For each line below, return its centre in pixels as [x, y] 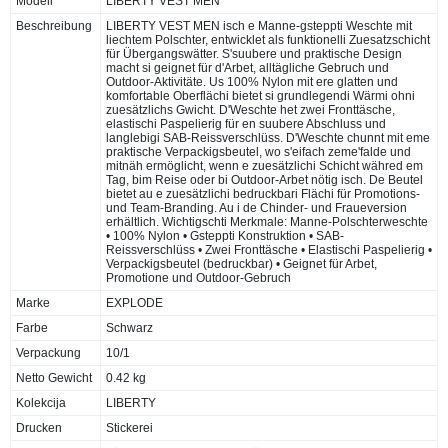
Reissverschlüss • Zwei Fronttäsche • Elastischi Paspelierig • [269, 249]
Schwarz [129, 327]
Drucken [39, 427]
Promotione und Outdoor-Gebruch [198, 277]
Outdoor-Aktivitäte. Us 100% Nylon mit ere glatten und [252, 81]
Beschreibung [54, 25]
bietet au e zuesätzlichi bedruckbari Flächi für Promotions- [263, 193]
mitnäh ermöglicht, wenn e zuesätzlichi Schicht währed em [264, 165]
